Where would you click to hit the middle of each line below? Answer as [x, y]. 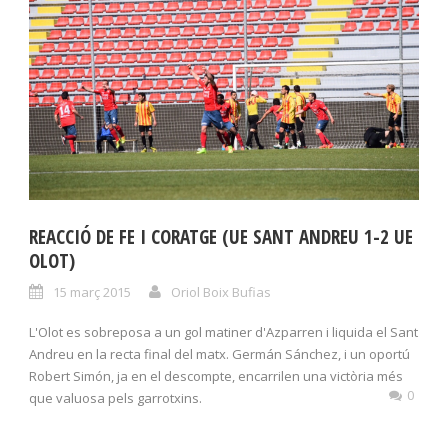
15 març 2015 [92, 291]
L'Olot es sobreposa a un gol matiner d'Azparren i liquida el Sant [223, 331]
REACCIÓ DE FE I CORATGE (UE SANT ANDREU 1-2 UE [221, 236]
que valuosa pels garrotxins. [115, 397]
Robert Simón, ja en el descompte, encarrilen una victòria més [216, 375]
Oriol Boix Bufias [221, 291]
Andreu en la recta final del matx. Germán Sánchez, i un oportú [219, 353]
